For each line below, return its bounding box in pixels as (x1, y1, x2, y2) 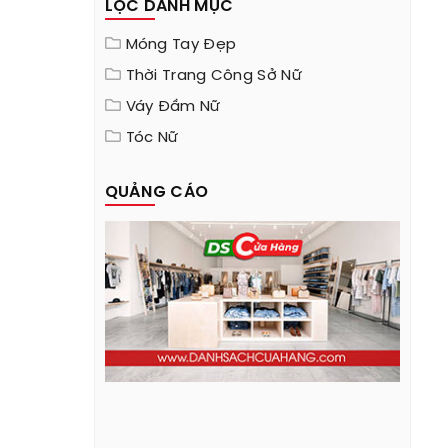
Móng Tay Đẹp (125, 37, 237, 53)
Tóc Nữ (125, 130, 179, 146)
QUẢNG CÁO (104, 184, 209, 201)
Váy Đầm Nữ (125, 99, 221, 115)
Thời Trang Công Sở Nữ (125, 68, 302, 84)
